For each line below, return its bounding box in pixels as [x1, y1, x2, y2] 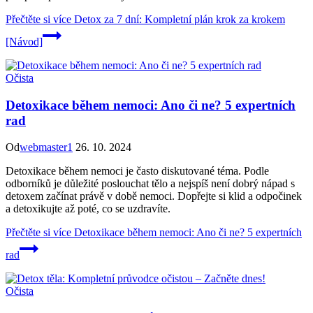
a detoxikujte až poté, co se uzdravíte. [6, 203, 170, 215]
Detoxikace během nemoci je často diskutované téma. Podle [6, 165, 269, 177]
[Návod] [6, 35, 43, 48]
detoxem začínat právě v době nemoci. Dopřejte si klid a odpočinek [6, 190, 302, 203]
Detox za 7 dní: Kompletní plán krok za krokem [71, 13, 285, 25]
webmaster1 [20, 141, 73, 154]
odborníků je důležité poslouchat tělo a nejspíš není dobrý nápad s [6, 177, 295, 190]
